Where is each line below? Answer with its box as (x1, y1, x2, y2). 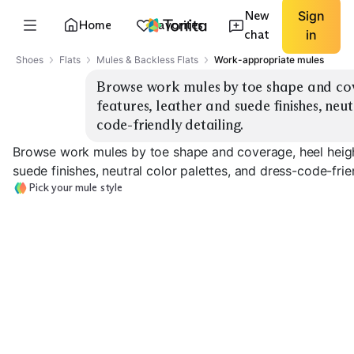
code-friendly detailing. (96, 116, 244, 134)
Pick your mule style (28, 181, 122, 194)
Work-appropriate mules (214, 54, 324, 66)
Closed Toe (22, 331, 80, 345)
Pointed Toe (149, 331, 212, 345)
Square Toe (275, 331, 333, 345)
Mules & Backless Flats (96, 54, 198, 66)
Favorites (152, 17, 203, 32)
